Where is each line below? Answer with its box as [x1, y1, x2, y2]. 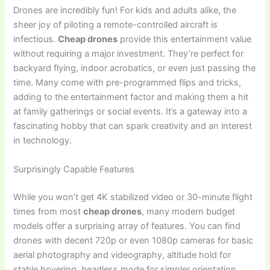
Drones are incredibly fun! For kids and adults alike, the [13, 5, 237, 16]
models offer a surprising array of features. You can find [13, 220, 241, 231]
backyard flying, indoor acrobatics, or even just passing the [13, 63, 256, 74]
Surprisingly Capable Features [13, 163, 135, 175]
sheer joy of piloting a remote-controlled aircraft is [13, 19, 218, 31]
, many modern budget [142, 206, 236, 217]
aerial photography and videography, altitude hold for [13, 249, 231, 260]
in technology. [13, 135, 72, 146]
